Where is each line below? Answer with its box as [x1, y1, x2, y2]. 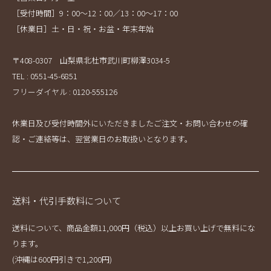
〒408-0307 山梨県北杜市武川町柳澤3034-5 [12, 54, 170, 66]
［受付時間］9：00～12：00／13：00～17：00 [12, 7, 178, 19]
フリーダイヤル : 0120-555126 [12, 86, 117, 97]
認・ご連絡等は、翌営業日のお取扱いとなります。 [12, 133, 192, 145]
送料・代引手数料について [12, 194, 121, 207]
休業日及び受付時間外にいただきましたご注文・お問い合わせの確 [12, 117, 248, 129]
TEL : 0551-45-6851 [12, 70, 77, 82]
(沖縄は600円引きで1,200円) [12, 253, 112, 265]
